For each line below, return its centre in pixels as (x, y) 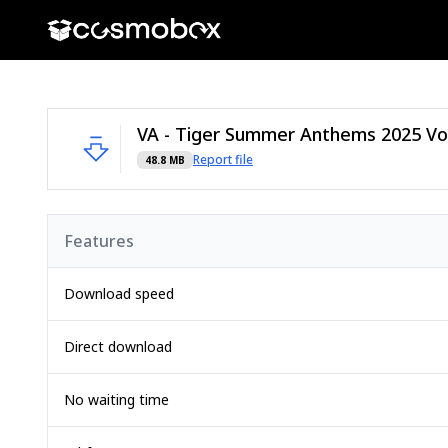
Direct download (118, 346)
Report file (223, 159)
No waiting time (116, 399)
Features (99, 241)
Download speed (119, 293)
